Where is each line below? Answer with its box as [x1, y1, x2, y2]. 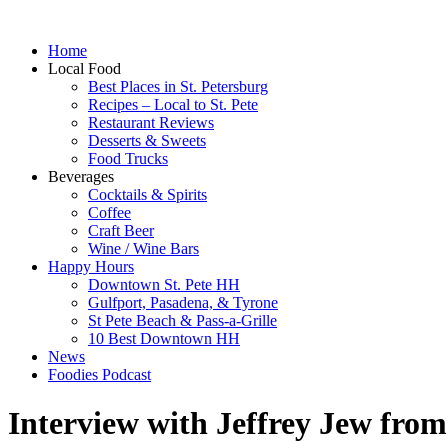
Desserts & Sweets [88, 132, 206, 149]
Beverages [48, 168, 114, 185]
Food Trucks [88, 150, 168, 167]
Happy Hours [48, 258, 134, 275]
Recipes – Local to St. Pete [88, 96, 258, 113]
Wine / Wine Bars [88, 240, 199, 257]
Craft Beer [88, 222, 154, 239]
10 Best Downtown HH [88, 330, 240, 347]
